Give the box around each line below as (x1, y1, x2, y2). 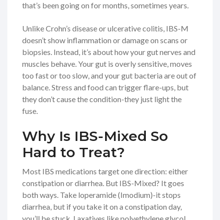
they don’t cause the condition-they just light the (22, 94, 182, 104)
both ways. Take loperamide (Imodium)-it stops (22, 190, 181, 200)
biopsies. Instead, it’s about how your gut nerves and (22, 47, 195, 57)
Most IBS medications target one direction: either (22, 166, 188, 176)
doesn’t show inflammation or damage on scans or (22, 35, 188, 45)
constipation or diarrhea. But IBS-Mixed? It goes (22, 178, 184, 188)
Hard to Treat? (22, 144, 125, 161)
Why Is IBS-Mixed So (22, 128, 168, 145)
